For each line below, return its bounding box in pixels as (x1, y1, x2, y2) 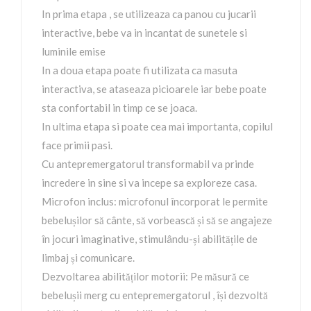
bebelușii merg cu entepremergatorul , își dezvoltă (42, 289, 268, 301)
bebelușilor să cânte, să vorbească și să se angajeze (42, 214, 272, 226)
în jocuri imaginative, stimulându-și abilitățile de (42, 233, 258, 245)
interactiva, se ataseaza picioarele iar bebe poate (42, 83, 267, 95)
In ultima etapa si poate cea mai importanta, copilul (42, 120, 273, 133)
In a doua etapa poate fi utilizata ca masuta (42, 64, 237, 76)
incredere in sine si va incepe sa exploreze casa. (42, 176, 257, 189)
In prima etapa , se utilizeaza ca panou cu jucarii (42, 8, 256, 20)
